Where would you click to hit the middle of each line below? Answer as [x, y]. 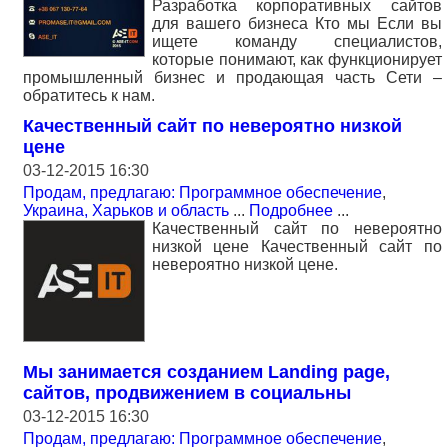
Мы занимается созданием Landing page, [206, 371]
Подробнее [291, 210]
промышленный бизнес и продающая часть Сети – [232, 77]
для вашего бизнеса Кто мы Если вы [297, 23]
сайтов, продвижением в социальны [187, 392]
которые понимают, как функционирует [297, 59]
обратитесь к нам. [89, 95]
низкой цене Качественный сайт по [297, 246]
